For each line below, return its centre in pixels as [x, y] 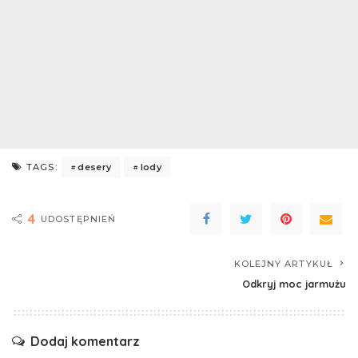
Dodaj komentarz [85, 342]
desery [95, 167]
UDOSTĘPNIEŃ [79, 219]
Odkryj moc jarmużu [294, 284]
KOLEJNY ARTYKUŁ [283, 264]
